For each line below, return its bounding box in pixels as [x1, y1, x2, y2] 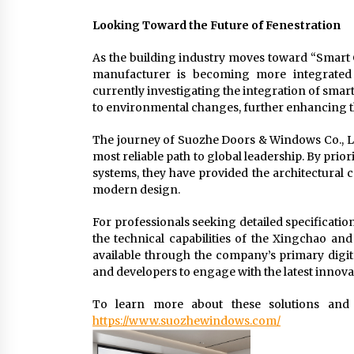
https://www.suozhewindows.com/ [92, 314, 281, 328]
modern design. [92, 183, 180, 197]
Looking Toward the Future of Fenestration [92, 18, 341, 32]
